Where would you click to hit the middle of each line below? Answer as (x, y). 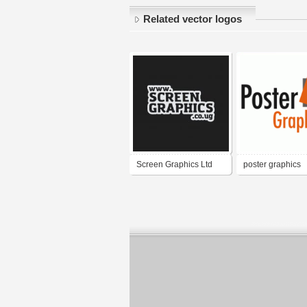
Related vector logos (193, 19)
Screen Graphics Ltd (174, 164)
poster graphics (272, 164)
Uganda (151, 184)
